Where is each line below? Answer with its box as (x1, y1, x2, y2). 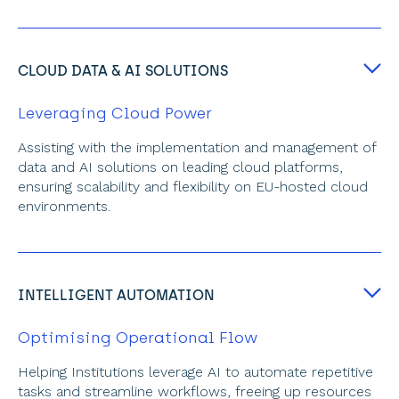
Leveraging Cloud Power (18, 103, 212, 122)
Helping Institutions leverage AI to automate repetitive (18, 363, 373, 380)
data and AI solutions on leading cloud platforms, (18, 159, 343, 175)
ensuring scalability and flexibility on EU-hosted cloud (18, 178, 368, 195)
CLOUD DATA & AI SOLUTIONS (18, 62, 228, 79)
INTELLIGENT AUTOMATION (18, 287, 215, 304)
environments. (18, 198, 110, 215)
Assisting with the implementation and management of (18, 139, 376, 156)
